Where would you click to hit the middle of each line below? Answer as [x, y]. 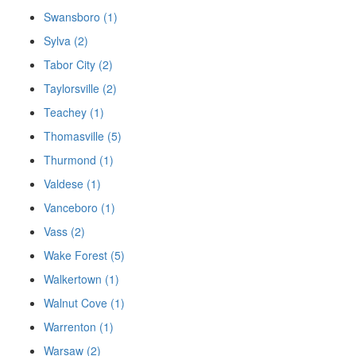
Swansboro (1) [81, 17]
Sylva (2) [66, 41]
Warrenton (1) [79, 327]
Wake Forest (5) [84, 255]
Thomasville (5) [83, 136]
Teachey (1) [74, 112]
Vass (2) [64, 232]
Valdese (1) [72, 184]
